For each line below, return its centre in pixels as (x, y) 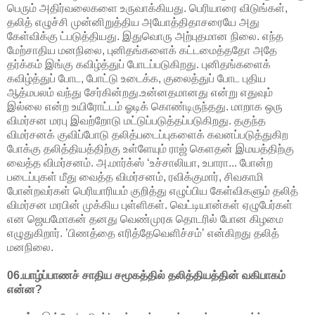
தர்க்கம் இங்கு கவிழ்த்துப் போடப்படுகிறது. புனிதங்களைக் (139, 64)
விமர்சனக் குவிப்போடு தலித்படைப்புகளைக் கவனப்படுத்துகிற (148, 134)
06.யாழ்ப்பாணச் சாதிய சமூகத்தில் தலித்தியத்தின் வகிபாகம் (146, 275)
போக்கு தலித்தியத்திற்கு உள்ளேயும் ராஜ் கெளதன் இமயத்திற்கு (150, 148)
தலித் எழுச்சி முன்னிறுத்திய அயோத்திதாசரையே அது (133, 22)
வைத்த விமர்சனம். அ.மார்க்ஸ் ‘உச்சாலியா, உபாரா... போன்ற (140, 162)
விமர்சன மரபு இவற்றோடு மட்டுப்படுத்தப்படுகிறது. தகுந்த (136, 120)
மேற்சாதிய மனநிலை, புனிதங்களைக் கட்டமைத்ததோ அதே (142, 50)
